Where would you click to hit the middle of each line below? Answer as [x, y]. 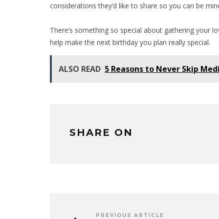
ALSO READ [80, 69]
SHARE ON [101, 132]
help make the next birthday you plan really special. [131, 42]
